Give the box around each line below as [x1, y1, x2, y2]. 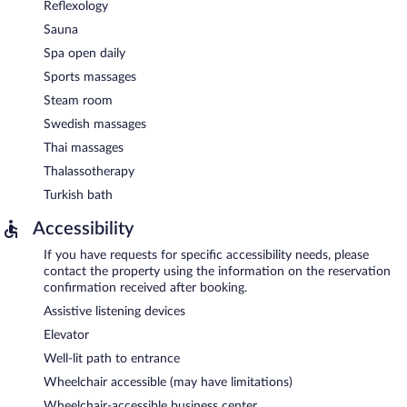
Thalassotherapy [44, 164, 134, 178]
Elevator [44, 328, 89, 342]
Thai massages [44, 141, 124, 154]
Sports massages [44, 70, 136, 84]
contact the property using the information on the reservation [44, 264, 391, 278]
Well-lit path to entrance [44, 352, 180, 365]
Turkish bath [44, 188, 113, 202]
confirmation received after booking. [44, 281, 247, 294]
